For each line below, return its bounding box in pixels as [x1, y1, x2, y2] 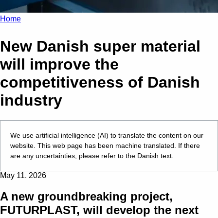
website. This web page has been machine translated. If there [10, 141, 200, 149]
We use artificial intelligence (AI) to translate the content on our [10, 131, 203, 139]
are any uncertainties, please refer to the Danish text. [10, 151, 174, 160]
